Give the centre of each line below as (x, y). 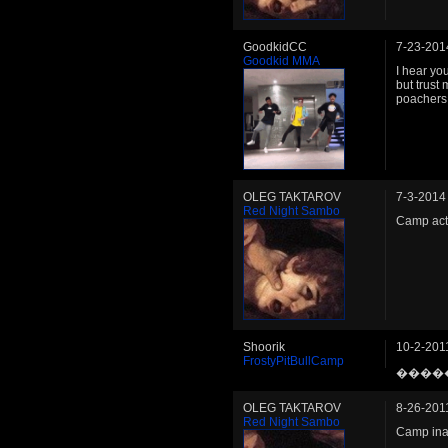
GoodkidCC (275, 47)
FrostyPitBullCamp (293, 361)
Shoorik (264, 347)
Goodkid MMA (281, 61)
